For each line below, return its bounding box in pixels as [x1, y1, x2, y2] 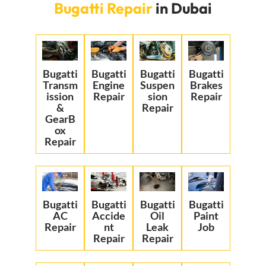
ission [46, 89, 74, 103]
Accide [92, 209, 125, 223]
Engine [93, 78, 125, 91]
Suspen [140, 78, 175, 91]
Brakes [189, 78, 223, 91]
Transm [42, 78, 78, 91]
